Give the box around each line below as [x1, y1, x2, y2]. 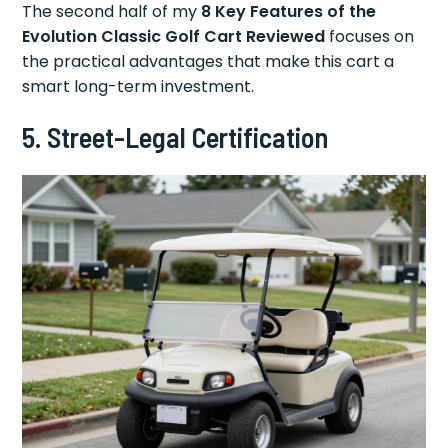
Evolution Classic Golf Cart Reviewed [22, 24, 326, 48]
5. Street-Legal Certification [22, 119, 329, 154]
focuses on [325, 24, 415, 48]
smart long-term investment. [22, 74, 255, 98]
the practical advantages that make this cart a [22, 49, 395, 73]
